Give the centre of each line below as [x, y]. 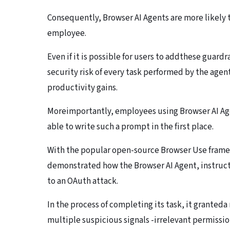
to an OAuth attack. [83, 181]
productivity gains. [82, 88]
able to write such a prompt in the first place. [130, 127]
